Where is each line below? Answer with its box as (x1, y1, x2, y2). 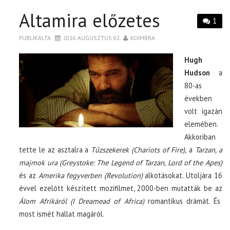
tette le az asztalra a (19, 144, 91, 155)
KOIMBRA (130, 33, 156, 42)
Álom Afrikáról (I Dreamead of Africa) (19, 196, 144, 206)
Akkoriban (184, 131, 216, 142)
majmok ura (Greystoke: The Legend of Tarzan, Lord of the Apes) (19, 157, 222, 167)
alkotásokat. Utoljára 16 (142, 170, 222, 180)
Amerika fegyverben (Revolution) (36, 170, 143, 180)
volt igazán (184, 106, 222, 116)
